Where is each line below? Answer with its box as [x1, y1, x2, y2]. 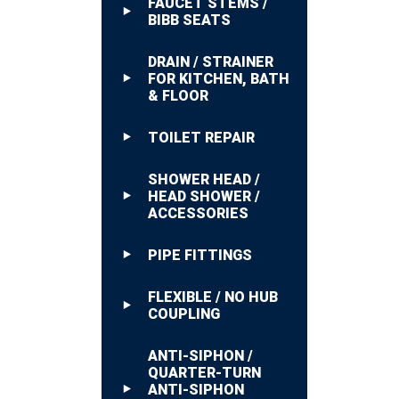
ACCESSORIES [148, 205, 248, 223]
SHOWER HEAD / [148, 171, 260, 189]
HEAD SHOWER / [148, 188, 260, 206]
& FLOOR [148, 87, 208, 105]
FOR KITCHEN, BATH [148, 70, 289, 88]
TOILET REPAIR [148, 129, 255, 147]
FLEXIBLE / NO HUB [148, 289, 278, 306]
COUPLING [148, 305, 220, 323]
